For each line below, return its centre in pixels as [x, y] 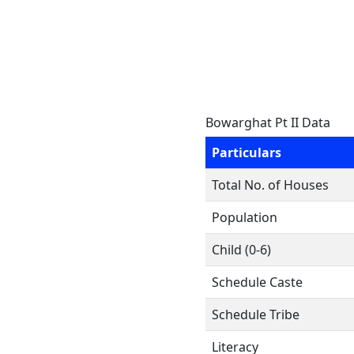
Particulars [247, 153]
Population [245, 217]
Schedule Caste [257, 282]
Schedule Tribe [256, 314]
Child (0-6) [241, 250]
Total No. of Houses [270, 185]
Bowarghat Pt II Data [268, 122]
